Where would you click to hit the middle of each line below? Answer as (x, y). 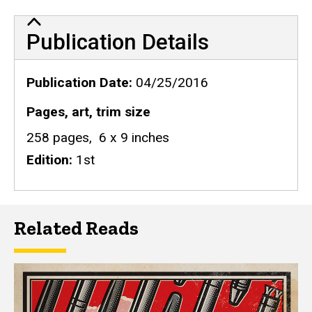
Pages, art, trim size (88, 111)
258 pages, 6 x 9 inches (97, 137)
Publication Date (77, 82)
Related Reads (76, 228)
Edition (47, 159)
